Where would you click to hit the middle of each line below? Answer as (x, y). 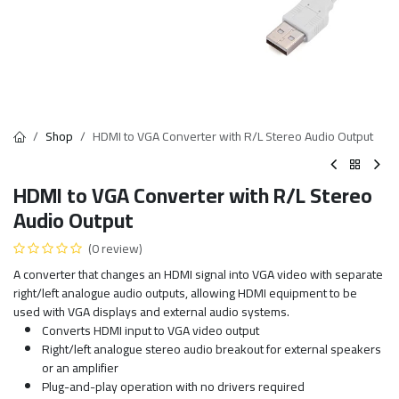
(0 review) (115, 248)
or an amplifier (80, 368)
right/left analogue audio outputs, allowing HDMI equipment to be (185, 293)
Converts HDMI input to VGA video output (151, 330)
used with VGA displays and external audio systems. (151, 312)
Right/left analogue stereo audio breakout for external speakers (212, 349)
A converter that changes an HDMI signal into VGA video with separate (198, 274)
